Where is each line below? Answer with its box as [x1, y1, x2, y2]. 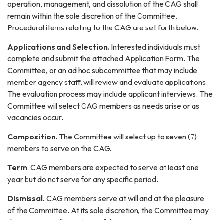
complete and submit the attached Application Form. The [7, 54, 200, 64]
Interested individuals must [110, 42, 200, 52]
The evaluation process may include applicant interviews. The [7, 89, 213, 99]
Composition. [7, 132, 57, 142]
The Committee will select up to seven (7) [57, 132, 197, 142]
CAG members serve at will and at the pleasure [45, 193, 204, 204]
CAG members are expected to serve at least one [29, 163, 199, 173]
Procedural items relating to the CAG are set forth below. [7, 23, 198, 33]
